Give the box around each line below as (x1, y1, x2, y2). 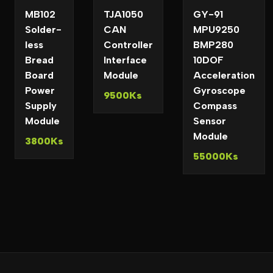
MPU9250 (193, 24, 239, 35)
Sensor (193, 115, 226, 127)
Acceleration (193, 69, 255, 81)
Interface (104, 54, 147, 66)
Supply (25, 100, 57, 112)
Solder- (25, 24, 62, 35)
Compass (193, 100, 237, 112)
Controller (104, 39, 153, 51)
